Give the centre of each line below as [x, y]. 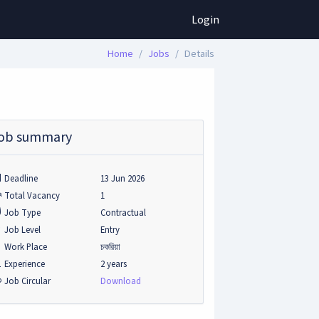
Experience [25, 264]
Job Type [22, 213]
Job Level [22, 230]
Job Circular [27, 281]
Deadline [21, 179]
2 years [114, 264]
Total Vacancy [32, 196]
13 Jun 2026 [122, 179]
